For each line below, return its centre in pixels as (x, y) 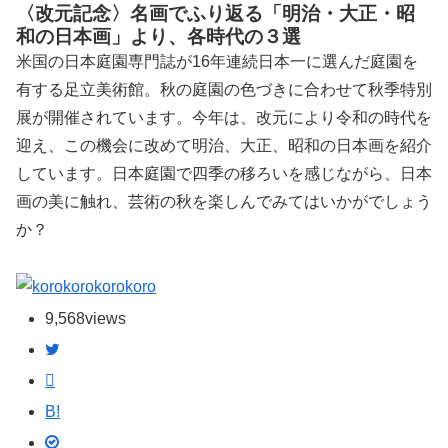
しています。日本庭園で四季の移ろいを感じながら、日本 (224, 173)
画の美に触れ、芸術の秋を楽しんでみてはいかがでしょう (224, 201)
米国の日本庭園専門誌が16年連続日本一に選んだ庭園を (217, 61)
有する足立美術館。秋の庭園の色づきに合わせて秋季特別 (224, 89)
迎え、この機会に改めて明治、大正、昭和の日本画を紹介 (224, 145)
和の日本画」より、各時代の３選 (158, 36)
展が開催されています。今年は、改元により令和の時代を (224, 117)
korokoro (125, 286)
